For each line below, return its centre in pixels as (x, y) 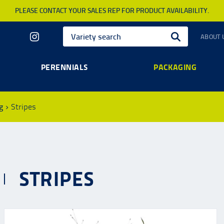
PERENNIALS (64, 67)
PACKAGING (175, 67)
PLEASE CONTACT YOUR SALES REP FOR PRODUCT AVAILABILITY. (112, 11)
